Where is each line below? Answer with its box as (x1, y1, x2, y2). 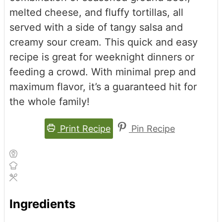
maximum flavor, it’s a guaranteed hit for (9, 81, 197, 93)
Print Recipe (57, 123, 111, 134)
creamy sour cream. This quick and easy (9, 36, 198, 49)
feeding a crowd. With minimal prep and (9, 66, 196, 78)
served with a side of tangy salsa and (9, 21, 183, 34)
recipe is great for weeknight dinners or (9, 51, 194, 63)
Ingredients (9, 197, 75, 212)
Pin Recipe (129, 123, 175, 134)
